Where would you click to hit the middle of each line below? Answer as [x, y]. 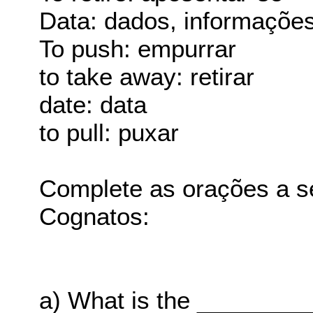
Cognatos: [95, 217]
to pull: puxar [109, 133]
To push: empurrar [138, 49]
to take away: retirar [147, 77]
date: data [93, 105]
